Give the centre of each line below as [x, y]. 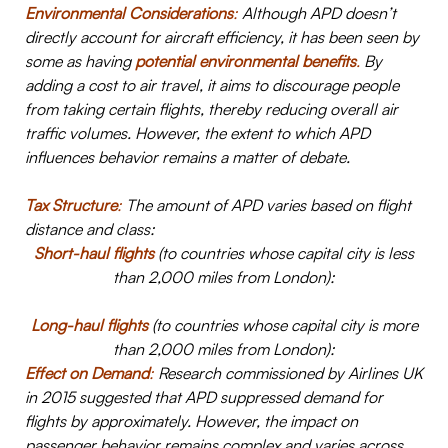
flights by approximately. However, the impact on [191, 421]
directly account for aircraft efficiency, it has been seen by [222, 37]
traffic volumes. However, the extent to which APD [197, 133]
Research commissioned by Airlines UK [288, 373]
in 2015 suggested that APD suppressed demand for [204, 397]
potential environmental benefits [245, 61]
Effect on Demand [87, 373]
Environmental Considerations [129, 13]
